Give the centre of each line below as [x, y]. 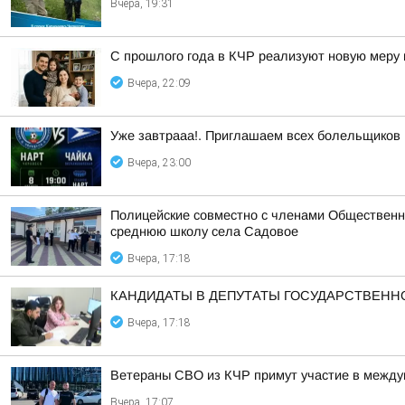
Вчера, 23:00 [159, 163]
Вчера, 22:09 [159, 83]
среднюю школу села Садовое [204, 231]
